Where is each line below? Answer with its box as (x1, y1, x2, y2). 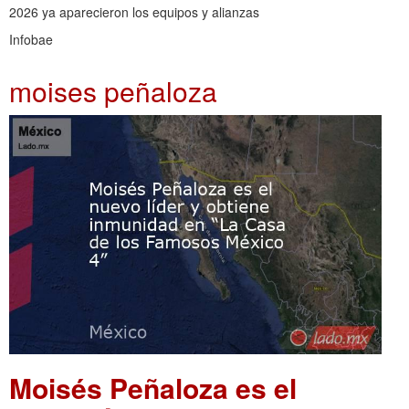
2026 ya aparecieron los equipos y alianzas (9, 2, 259, 21)
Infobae (9, 29, 53, 48)
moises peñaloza (9, 70, 217, 110)
